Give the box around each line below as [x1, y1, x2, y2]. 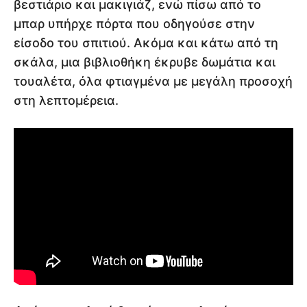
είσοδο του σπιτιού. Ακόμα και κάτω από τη [14, 35, 278, 50]
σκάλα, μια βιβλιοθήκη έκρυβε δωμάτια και [14, 54, 275, 69]
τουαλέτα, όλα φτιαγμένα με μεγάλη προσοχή [14, 73, 293, 88]
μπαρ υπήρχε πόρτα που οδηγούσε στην [14, 16, 255, 31]
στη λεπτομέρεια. [14, 93, 119, 108]
